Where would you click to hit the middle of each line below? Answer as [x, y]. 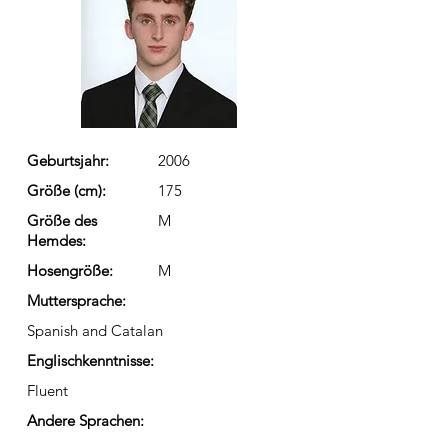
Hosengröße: [70, 270]
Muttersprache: [76, 300]
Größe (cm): [66, 190]
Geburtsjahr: [68, 160]
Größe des [62, 220]
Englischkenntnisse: [90, 360]
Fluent [47, 390]
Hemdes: [56, 240]
